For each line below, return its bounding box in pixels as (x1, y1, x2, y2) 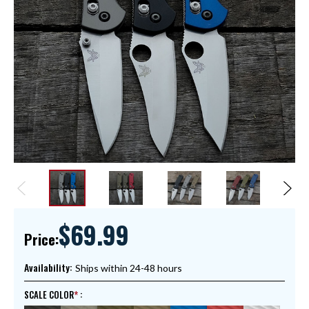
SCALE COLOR (24, 288, 74, 302)
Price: (24, 229, 59, 250)
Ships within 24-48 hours (75, 262, 182, 275)
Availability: (24, 260, 72, 275)
